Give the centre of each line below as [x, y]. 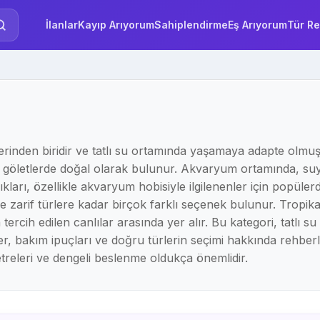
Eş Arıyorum [257, 25]
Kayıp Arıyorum [116, 25]
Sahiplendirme [191, 25]
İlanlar [61, 25]
